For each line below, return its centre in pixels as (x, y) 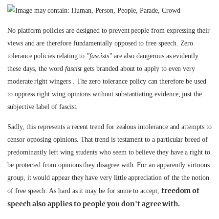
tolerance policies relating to (47, 56)
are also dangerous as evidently (156, 56)
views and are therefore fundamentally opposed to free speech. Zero (100, 43)
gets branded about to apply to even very (139, 69)
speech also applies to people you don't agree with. (94, 204)
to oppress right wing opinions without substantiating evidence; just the (105, 94)
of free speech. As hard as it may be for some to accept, (84, 191)
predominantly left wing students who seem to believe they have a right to (109, 152)
